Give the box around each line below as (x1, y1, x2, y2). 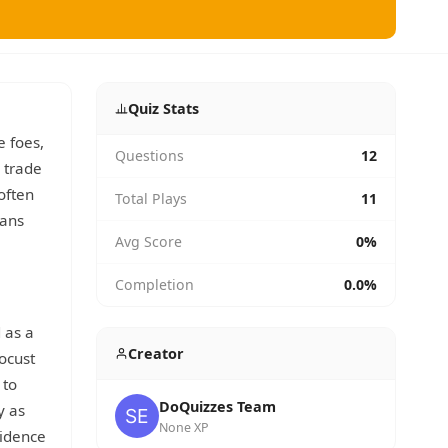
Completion (115, 275, 194, 294)
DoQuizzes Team (159, 397, 276, 416)
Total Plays (115, 189, 187, 208)
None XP (159, 419, 209, 436)
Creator (127, 344, 184, 363)
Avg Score (115, 232, 182, 251)
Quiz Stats (127, 99, 199, 118)
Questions (115, 146, 184, 165)
